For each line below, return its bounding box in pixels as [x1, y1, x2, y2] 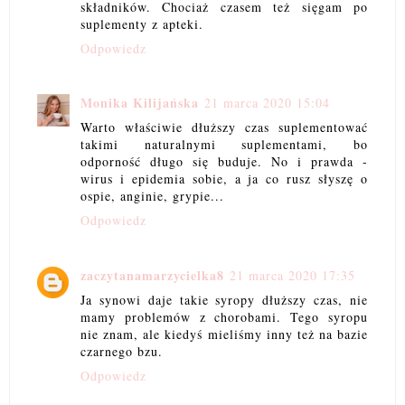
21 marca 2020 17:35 [230, 266, 355, 284]
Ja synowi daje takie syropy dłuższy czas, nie [80, 290, 368, 308]
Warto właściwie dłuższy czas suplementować [80, 118, 368, 137]
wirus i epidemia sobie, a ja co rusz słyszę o [80, 170, 368, 188]
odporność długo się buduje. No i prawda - [80, 153, 368, 171]
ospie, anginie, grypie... [80, 187, 224, 205]
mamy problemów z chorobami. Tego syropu [80, 307, 368, 325]
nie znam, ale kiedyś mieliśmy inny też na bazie [80, 325, 368, 343]
